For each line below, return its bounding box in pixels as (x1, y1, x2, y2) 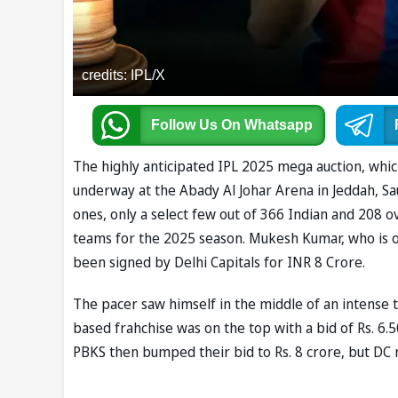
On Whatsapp (220, 117, 313, 133)
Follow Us (150, 117, 221, 133)
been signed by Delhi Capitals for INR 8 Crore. (73, 252, 365, 273)
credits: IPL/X (82, 68, 165, 84)
